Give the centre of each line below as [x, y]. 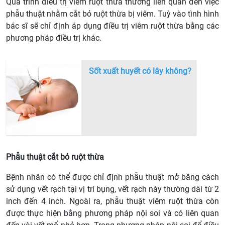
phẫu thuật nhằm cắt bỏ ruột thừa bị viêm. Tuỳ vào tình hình [113, 14]
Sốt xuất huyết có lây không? [140, 71]
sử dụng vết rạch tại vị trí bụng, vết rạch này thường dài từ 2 [113, 189]
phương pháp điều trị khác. [54, 38]
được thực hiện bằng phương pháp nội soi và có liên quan [113, 213]
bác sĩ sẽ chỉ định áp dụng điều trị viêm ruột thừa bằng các [113, 26]
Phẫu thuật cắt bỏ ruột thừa [55, 157]
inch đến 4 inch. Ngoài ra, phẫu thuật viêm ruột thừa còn [113, 201]
